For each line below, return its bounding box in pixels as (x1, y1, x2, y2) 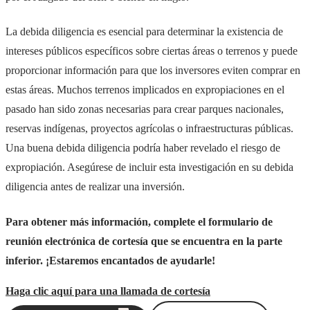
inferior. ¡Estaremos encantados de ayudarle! (6, 254, 215, 266)
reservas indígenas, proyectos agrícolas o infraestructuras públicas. (6, 122, 293, 135)
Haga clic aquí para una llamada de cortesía (6, 284, 210, 297)
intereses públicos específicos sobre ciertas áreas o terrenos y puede (6, 45, 298, 57)
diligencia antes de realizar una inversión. (6, 181, 185, 193)
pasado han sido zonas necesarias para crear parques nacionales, (6, 103, 284, 116)
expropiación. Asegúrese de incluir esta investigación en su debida (6, 161, 293, 174)
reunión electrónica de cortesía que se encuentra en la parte (6, 235, 282, 247)
